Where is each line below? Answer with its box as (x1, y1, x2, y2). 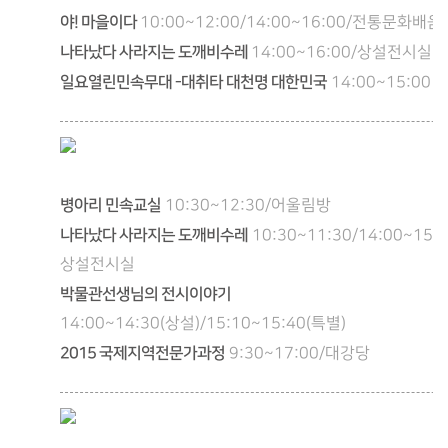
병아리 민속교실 (60, 196, 161, 214)
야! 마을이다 (60, 13, 140, 31)
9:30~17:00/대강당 (229, 345, 370, 362)
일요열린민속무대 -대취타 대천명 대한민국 (60, 73, 327, 91)
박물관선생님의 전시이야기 (60, 285, 231, 303)
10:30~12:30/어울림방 (165, 197, 331, 214)
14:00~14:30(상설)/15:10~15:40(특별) (60, 315, 346, 332)
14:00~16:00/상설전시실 (251, 44, 432, 61)
